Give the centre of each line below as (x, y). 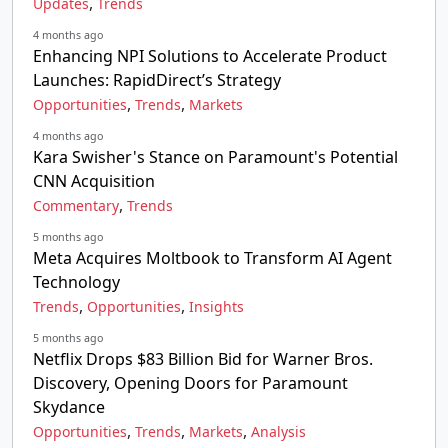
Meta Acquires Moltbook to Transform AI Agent (212, 258)
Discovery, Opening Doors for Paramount (190, 383)
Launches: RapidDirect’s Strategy (157, 80)
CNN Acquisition (94, 181)
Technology (76, 282)
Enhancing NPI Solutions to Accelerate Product (210, 56)
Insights (216, 306)
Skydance (69, 407)
